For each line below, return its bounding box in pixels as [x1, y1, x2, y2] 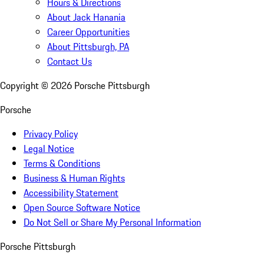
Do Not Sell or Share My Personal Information [24, 214, 201, 229]
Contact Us [47, 54, 92, 68]
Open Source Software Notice [24, 200, 140, 214]
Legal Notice [24, 141, 74, 156]
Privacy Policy [24, 126, 78, 141]
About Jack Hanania [47, 9, 126, 24]
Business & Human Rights [24, 170, 125, 185]
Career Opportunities [47, 24, 130, 39]
